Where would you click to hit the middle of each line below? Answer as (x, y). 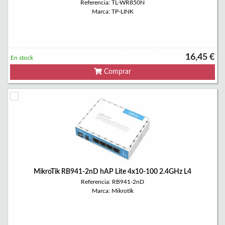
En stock (22, 58)
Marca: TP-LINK (113, 12)
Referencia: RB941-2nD (113, 182)
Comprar (117, 72)
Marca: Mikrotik (113, 191)
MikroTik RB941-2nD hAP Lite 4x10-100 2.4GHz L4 (113, 172)
